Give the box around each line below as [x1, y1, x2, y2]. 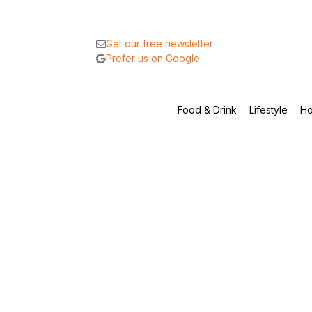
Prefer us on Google [106, 52, 200, 64]
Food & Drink [177, 103, 237, 116]
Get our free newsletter [106, 38, 213, 50]
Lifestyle [249, 103, 288, 116]
